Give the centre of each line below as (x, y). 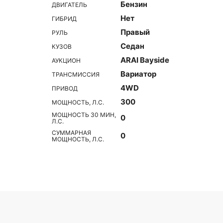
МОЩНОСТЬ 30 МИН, (84, 115)
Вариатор (138, 74)
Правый (135, 32)
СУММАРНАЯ (71, 133)
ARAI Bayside (145, 60)
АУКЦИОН (66, 60)
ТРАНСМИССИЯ (76, 74)
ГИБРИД (64, 18)
